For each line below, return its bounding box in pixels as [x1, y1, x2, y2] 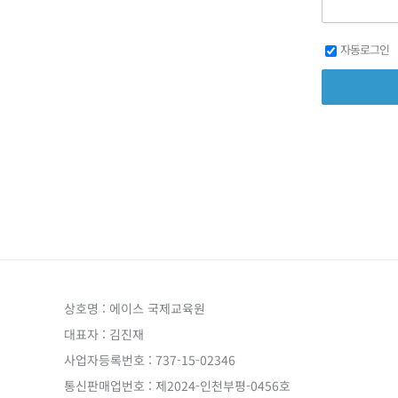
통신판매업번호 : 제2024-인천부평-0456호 [64, 376, 291, 394]
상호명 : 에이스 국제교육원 [64, 298, 205, 317]
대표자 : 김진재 [64, 324, 144, 343]
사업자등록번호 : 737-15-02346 [64, 350, 235, 369]
